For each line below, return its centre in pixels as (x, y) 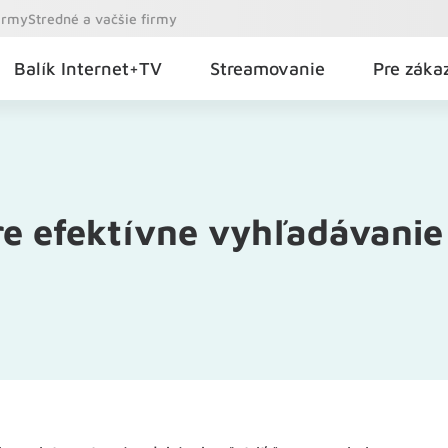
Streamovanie (267, 68)
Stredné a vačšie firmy (102, 18)
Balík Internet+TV (88, 68)
